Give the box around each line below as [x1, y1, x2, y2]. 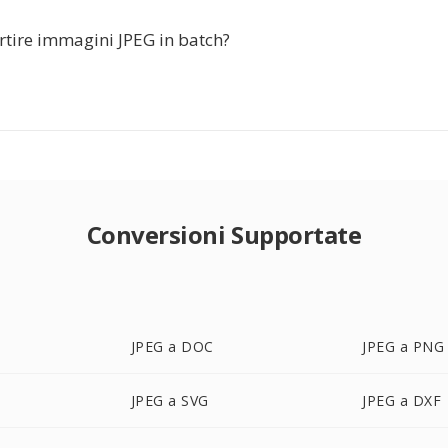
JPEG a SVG [130, 391, 209, 410]
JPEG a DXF [362, 391, 442, 410]
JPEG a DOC [130, 337, 214, 356]
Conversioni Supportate [86, 218, 362, 251]
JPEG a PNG [362, 337, 445, 356]
